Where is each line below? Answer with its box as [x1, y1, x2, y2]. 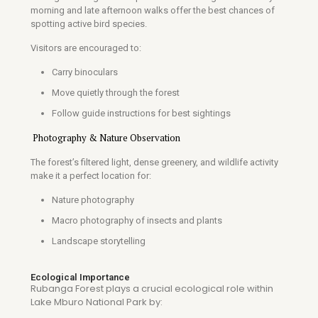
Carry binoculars [52, 67, 118, 77]
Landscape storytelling [52, 236, 146, 246]
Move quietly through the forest [52, 87, 180, 98]
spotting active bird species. [31, 18, 147, 29]
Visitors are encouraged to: [31, 43, 141, 53]
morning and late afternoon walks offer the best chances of [31, 5, 275, 16]
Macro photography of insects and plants [52, 215, 222, 226]
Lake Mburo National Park [31, 295, 147, 309]
